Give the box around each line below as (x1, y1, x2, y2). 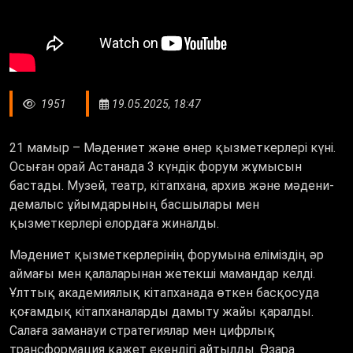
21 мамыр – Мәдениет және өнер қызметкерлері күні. (9, 140, 336, 156)
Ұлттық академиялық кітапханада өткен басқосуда (9, 285, 319, 301)
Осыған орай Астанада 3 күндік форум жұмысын (9, 159, 302, 175)
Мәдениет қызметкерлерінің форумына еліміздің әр (9, 247, 324, 263)
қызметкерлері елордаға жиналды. (9, 216, 222, 232)
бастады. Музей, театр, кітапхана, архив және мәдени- (9, 178, 334, 194)
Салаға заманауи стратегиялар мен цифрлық (9, 323, 275, 339)
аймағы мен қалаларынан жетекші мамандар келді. (9, 266, 315, 282)
